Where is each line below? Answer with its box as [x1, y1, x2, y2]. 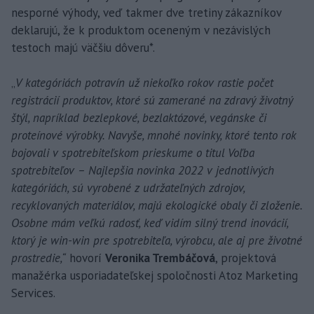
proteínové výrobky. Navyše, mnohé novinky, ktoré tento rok [11, 127, 296, 143]
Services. [11, 285, 55, 301]
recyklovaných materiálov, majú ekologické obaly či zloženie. [11, 197, 302, 213]
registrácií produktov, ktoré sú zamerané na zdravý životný [11, 92, 293, 108]
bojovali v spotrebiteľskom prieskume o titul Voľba [11, 144, 254, 161]
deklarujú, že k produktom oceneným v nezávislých [11, 22, 271, 38]
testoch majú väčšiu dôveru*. [11, 39, 155, 55]
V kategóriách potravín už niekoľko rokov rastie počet [15, 74, 273, 90]
